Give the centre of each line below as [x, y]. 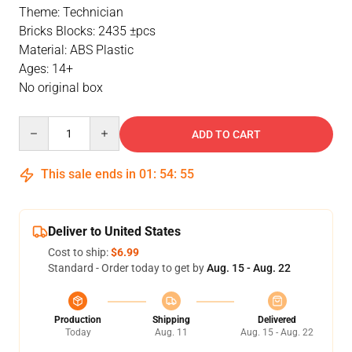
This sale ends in [88, 174]
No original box [61, 88]
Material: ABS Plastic [76, 50]
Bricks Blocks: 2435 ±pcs [87, 31]
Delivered [277, 320]
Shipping [171, 320]
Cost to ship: [79, 252]
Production [78, 320]
